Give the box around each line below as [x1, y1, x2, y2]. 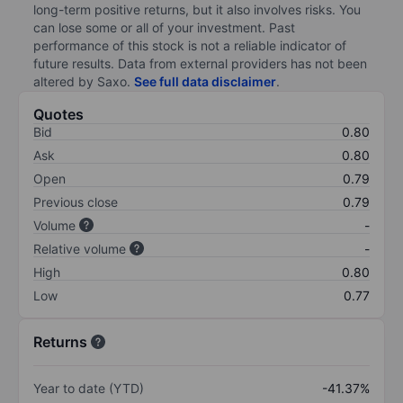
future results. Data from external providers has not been [33, 55, 367, 71]
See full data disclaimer [134, 73, 276, 89]
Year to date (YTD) [33, 380, 144, 396]
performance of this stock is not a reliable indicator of [33, 37, 346, 53]
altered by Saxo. [33, 73, 134, 89]
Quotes [33, 104, 84, 123]
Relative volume [33, 240, 126, 256]
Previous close [33, 193, 118, 210]
